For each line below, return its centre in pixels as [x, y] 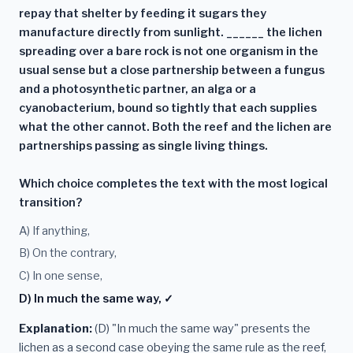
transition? [50, 202]
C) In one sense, [61, 276]
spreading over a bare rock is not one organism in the [169, 51]
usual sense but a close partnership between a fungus [172, 70]
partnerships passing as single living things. [143, 145]
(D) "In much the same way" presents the [201, 328]
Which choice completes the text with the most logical [173, 183]
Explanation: [56, 328]
